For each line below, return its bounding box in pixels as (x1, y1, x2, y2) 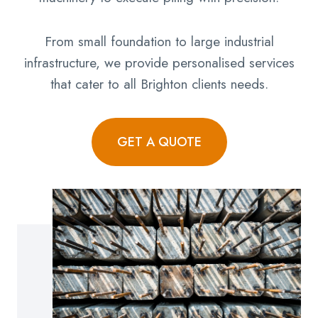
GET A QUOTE (116, 132, 202, 151)
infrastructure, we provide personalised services (23, 53, 295, 72)
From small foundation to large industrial (44, 31, 274, 51)
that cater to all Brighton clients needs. (50, 74, 268, 94)
